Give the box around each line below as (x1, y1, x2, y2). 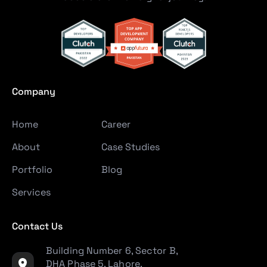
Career (101, 118, 131, 131)
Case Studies (101, 141, 160, 154)
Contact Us (12, 220, 63, 233)
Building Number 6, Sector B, (46, 244, 178, 257)
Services (12, 186, 51, 199)
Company (12, 85, 55, 98)
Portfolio (12, 163, 52, 176)
